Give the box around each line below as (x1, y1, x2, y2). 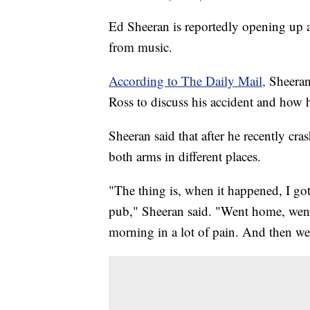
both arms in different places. (109, 147, 261, 165)
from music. (109, 38, 172, 56)
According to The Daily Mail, (109, 72, 266, 90)
